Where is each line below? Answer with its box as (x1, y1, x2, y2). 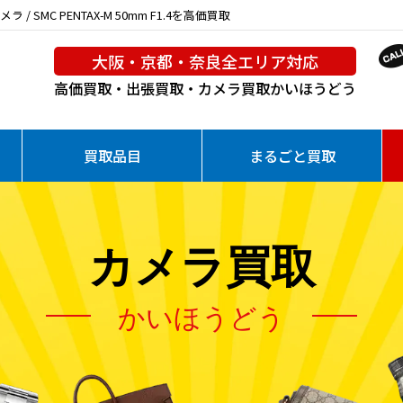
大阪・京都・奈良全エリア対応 (92, 49, 318, 73)
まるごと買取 (248, 145, 336, 166)
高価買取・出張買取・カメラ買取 (54, 77, 270, 99)
